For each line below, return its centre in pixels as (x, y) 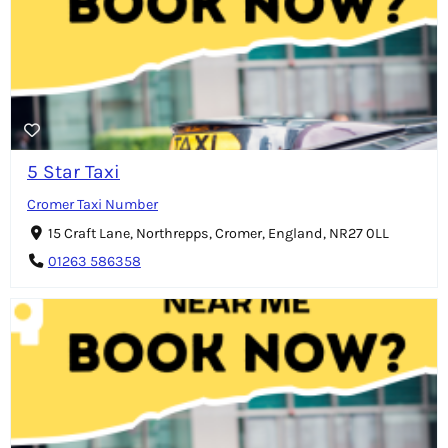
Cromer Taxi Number (92, 204)
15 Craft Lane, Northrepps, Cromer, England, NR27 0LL (218, 233)
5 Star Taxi (73, 171)
